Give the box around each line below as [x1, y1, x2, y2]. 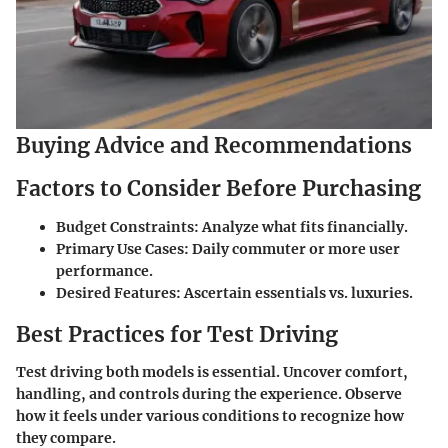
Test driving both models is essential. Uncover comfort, [16, 363, 408, 382]
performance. [56, 261, 153, 280]
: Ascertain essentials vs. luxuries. [176, 283, 413, 302]
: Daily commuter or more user [184, 239, 400, 258]
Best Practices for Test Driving [16, 320, 338, 348]
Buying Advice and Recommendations [16, 131, 412, 159]
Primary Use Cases [56, 239, 184, 258]
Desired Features [56, 283, 176, 302]
